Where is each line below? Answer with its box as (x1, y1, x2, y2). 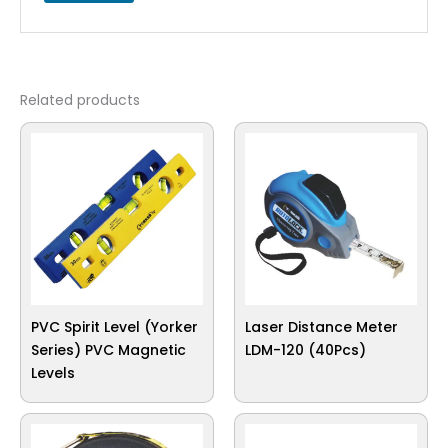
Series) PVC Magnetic (31, 340, 186, 361)
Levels (31, 363, 75, 384)
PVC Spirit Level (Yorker (31, 317, 198, 338)
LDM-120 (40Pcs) (245, 340, 366, 361)
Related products (20, 90, 140, 111)
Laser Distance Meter (245, 317, 398, 338)
